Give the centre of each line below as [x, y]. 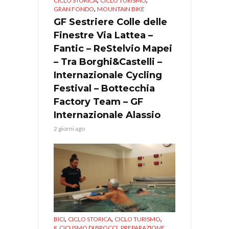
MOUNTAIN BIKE [121, 9]
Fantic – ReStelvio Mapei [113, 48]
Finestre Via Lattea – [103, 35]
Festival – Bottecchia [104, 88]
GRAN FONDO [74, 9]
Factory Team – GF [98, 101]
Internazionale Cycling [108, 75]
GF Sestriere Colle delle [110, 22]
